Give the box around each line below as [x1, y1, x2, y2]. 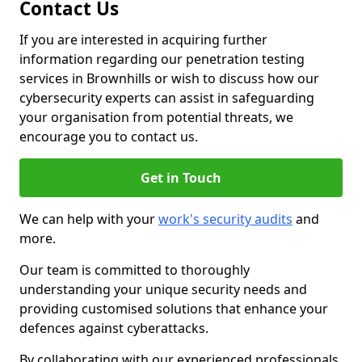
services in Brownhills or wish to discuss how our [19, 69, 319, 87]
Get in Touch [141, 169, 221, 187]
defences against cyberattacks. [19, 319, 208, 337]
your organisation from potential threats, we [19, 108, 293, 126]
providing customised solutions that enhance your [19, 300, 328, 318]
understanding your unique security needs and [19, 280, 307, 298]
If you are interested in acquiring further [19, 31, 267, 48]
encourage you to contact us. [19, 128, 198, 145]
